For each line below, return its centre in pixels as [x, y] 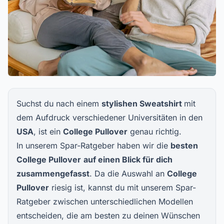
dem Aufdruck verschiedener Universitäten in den [109, 117]
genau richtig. [154, 131]
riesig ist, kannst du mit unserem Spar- [122, 187]
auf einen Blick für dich [128, 159]
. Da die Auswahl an [128, 173]
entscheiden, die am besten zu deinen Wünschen [108, 215]
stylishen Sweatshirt [143, 103]
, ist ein [48, 131]
